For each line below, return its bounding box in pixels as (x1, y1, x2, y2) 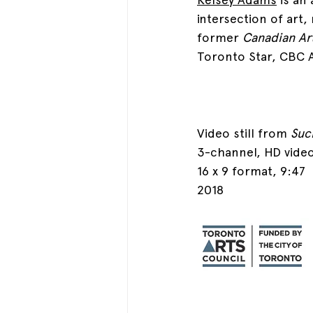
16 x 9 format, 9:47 (197, 163, 305, 178)
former (197, 29, 242, 45)
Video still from (197, 125, 291, 140)
